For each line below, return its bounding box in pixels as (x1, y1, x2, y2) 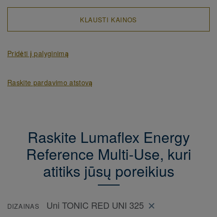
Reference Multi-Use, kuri (26, 143, 191, 164)
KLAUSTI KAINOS (79, 15, 138, 24)
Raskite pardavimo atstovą (7, 77, 93, 87)
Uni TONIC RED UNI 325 (46, 199, 144, 212)
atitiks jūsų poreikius (43, 160, 174, 181)
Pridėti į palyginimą (7, 48, 69, 58)
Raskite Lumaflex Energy (27, 126, 190, 147)
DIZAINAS (7, 201, 40, 211)
